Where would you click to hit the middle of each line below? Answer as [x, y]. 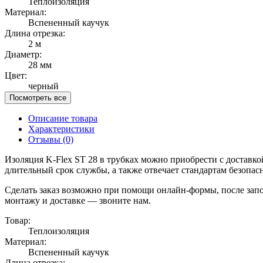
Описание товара [63, 118]
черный [43, 86]
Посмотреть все [38, 97]
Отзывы [45, 139]
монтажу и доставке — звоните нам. [78, 200]
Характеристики [61, 129]
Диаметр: [23, 54]
